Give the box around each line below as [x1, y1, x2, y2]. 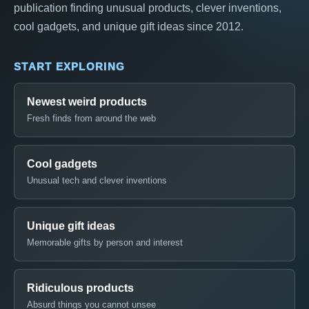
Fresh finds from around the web [27, 112, 156, 123]
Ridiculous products [27, 281, 134, 294]
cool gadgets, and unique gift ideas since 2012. [14, 20, 243, 32]
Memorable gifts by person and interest [27, 237, 183, 248]
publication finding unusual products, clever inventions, [14, 1, 281, 14]
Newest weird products [27, 95, 147, 108]
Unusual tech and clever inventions [27, 175, 167, 186]
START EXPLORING [14, 60, 126, 72]
